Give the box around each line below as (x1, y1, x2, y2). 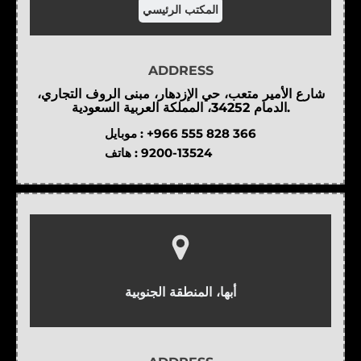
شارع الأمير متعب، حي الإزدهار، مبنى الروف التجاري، (36, 86, 325, 102)
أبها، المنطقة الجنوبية (125, 283, 236, 300)
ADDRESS (147, 62, 214, 79)
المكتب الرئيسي (143, 2, 218, 17)
